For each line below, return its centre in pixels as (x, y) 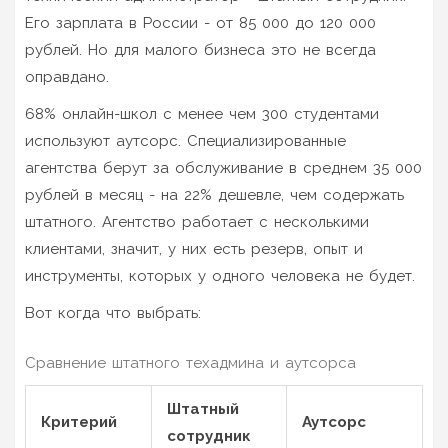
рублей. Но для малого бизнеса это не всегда (200, 49)
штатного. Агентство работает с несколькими (197, 221)
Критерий (79, 421)
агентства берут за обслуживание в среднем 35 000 (223, 167)
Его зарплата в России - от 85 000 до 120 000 (200, 22)
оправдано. (67, 76)
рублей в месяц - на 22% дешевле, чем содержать (214, 194)
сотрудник (209, 435)
